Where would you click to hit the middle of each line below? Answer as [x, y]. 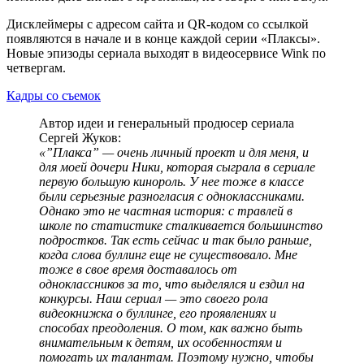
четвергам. [36, 67]
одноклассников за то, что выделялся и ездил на [172, 284]
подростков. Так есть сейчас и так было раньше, [175, 240]
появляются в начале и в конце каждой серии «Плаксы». [163, 38]
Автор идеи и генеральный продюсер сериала [167, 123]
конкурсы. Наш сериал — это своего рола [154, 298]
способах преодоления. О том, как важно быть [171, 327]
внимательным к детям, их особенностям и [160, 342]
